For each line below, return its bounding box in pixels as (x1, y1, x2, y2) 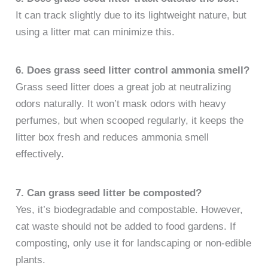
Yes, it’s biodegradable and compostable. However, (16, 203, 243, 215)
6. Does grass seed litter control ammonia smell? (16, 65, 250, 77)
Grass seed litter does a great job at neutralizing (16, 81, 232, 93)
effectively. (16, 148, 65, 160)
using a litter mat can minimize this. (16, 26, 175, 38)
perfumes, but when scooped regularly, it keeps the (16, 115, 244, 127)
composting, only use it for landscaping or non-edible (16, 237, 252, 249)
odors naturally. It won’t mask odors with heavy (16, 98, 227, 110)
